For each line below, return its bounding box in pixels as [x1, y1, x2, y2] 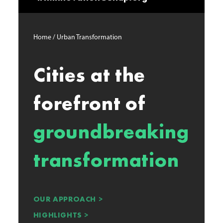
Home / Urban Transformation [33, 34, 122, 41]
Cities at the [33, 66, 145, 86]
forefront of [33, 95, 146, 114]
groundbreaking [33, 123, 189, 143]
